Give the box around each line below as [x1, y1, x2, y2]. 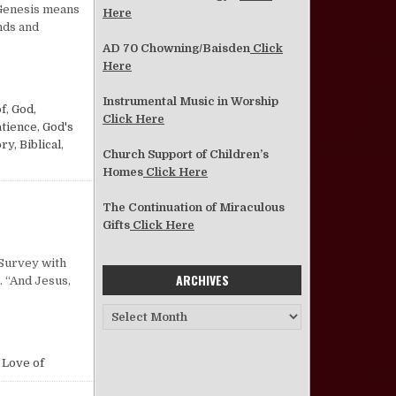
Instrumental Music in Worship [103, 95, 278, 109]
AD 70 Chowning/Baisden [103, 42, 250, 56]
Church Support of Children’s [103, 148, 269, 162]
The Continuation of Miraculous [103, 201, 285, 215]
